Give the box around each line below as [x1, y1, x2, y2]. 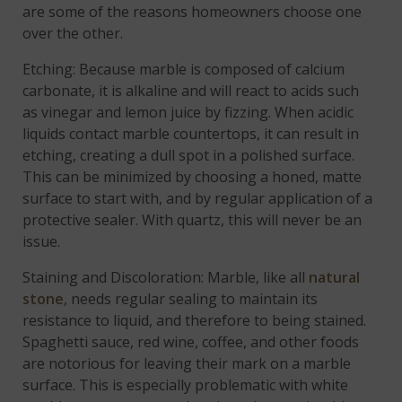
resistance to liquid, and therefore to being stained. [22, 310, 367, 330]
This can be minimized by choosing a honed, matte [22, 166, 363, 187]
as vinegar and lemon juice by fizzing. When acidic [22, 101, 354, 122]
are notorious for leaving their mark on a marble [22, 353, 352, 373]
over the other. [22, 22, 124, 43]
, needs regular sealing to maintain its [64, 288, 319, 309]
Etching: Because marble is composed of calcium [22, 58, 345, 79]
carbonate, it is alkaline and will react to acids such [22, 80, 360, 100]
